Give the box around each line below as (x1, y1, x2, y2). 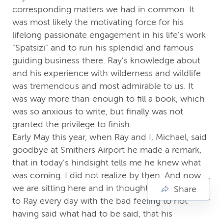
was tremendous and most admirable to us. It (12, 81, 193, 91)
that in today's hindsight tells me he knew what (12, 158, 201, 168)
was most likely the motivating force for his (12, 17, 184, 27)
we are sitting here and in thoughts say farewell (12, 183, 201, 193)
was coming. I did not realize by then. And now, (12, 170, 203, 181)
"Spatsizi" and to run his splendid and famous (12, 43, 193, 53)
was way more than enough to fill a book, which (12, 94, 205, 104)
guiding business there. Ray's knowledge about (12, 55, 200, 66)
